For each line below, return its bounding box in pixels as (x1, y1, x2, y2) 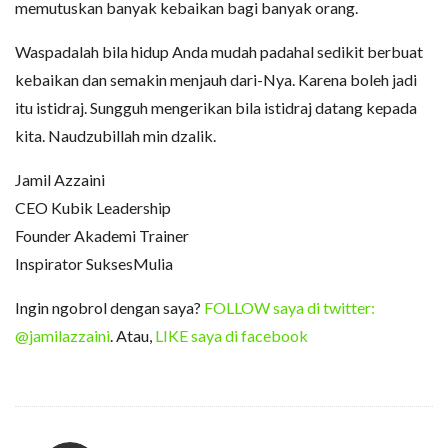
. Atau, (110, 325, 155, 345)
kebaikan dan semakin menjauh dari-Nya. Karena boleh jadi (15, 69, 417, 89)
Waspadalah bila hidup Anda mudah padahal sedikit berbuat (15, 41, 423, 61)
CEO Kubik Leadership (15, 197, 171, 217)
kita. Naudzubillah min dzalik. (15, 125, 216, 145)
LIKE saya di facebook (155, 325, 308, 345)
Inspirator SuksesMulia (15, 253, 173, 273)
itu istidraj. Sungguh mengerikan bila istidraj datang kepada (15, 97, 417, 117)
